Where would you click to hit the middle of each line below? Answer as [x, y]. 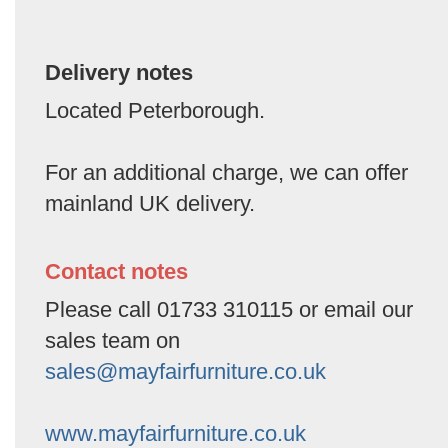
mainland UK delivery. [150, 203]
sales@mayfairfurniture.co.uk [185, 371]
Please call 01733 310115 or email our [229, 309]
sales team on [112, 340]
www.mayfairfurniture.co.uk [175, 433]
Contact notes [116, 271]
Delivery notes [119, 72]
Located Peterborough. [155, 110]
